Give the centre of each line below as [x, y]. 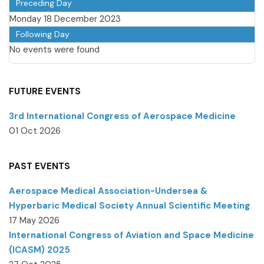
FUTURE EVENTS [45, 91]
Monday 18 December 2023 [65, 19]
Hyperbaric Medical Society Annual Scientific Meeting [129, 205]
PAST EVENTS [39, 166]
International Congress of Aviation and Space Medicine [131, 235]
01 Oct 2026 [35, 131]
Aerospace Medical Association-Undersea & [108, 191]
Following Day [43, 34]
